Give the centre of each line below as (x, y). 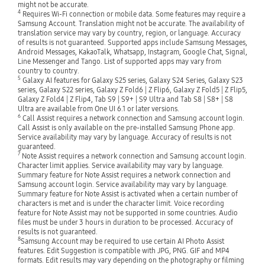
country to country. (48, 71)
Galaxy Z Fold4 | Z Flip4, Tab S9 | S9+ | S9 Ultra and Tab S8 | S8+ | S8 (125, 99)
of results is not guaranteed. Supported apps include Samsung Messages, (132, 42)
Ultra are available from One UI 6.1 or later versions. (98, 109)
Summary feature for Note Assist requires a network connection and (124, 175)
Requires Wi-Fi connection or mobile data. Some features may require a (133, 14)
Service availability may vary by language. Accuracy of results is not (124, 137)
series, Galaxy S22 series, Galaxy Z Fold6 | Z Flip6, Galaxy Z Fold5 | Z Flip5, (132, 90)
